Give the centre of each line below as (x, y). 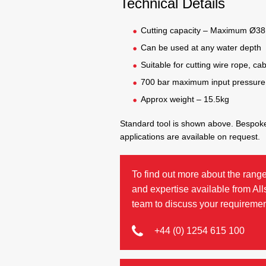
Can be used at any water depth (201, 47)
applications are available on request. (190, 136)
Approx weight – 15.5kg (185, 99)
